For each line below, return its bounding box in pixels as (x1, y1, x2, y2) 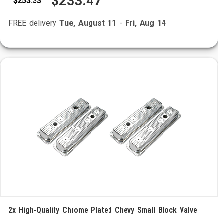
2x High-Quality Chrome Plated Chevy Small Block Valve (8, 205, 197, 215)
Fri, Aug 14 (125, 18, 166, 28)
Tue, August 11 (59, 18, 116, 28)
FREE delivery (8, 18, 59, 28)
